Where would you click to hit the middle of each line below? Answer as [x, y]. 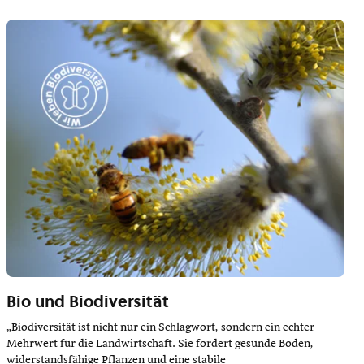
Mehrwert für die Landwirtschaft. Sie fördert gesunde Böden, [160, 343]
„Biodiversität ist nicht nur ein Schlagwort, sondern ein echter [160, 327]
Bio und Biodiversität [88, 301]
